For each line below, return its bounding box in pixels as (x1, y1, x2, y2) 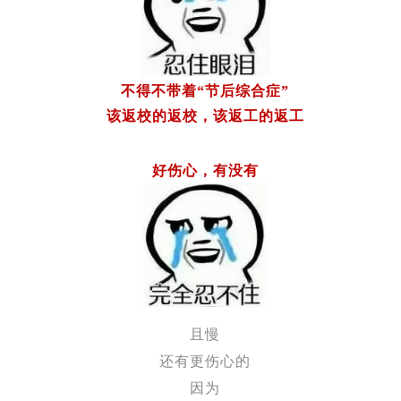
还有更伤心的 (159, 354, 251, 369)
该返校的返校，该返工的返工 (106, 108, 304, 124)
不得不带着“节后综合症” (121, 83, 289, 98)
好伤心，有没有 (151, 163, 259, 178)
